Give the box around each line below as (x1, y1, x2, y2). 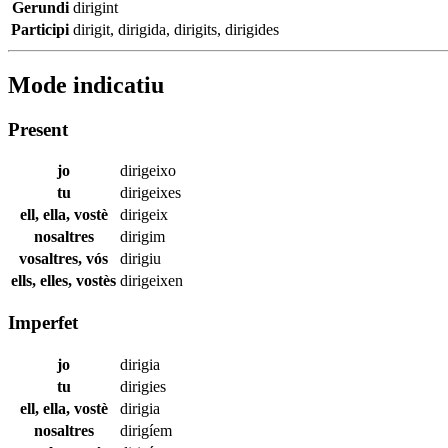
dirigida (118, 20, 166, 38)
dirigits (174, 20, 217, 38)
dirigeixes (120, 184, 181, 202)
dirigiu (120, 250, 161, 268)
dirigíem (120, 421, 172, 439)
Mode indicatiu (8, 71, 164, 98)
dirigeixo (120, 162, 176, 180)
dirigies (120, 377, 166, 395)
